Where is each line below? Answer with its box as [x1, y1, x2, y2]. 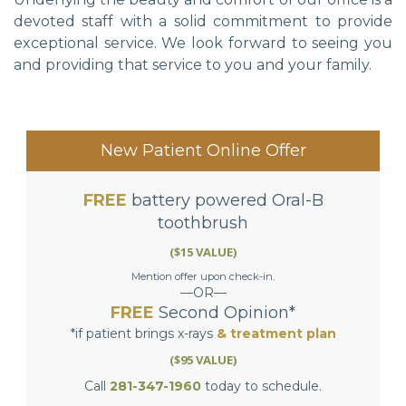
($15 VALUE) [169, 243, 237, 260]
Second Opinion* [154, 302, 295, 323]
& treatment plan [216, 324, 336, 342]
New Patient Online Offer [100, 140, 306, 160]
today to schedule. [201, 377, 322, 394]
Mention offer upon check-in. [131, 269, 275, 283]
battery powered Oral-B [126, 189, 324, 210]
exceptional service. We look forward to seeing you [14, 34, 392, 52]
